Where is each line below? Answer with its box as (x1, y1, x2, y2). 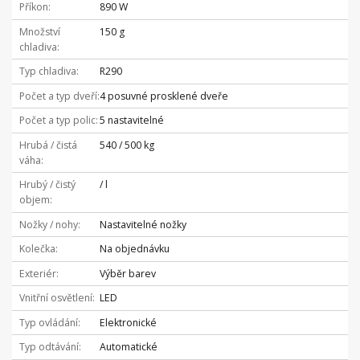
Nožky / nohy (18, 217, 78, 231)
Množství (18, 24, 60, 39)
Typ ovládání (18, 315, 78, 329)
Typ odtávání (18, 340, 79, 354)
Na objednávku (99, 242, 170, 256)
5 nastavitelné (99, 113, 164, 128)
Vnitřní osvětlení (18, 291, 92, 305)
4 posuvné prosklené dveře (99, 88, 228, 103)
